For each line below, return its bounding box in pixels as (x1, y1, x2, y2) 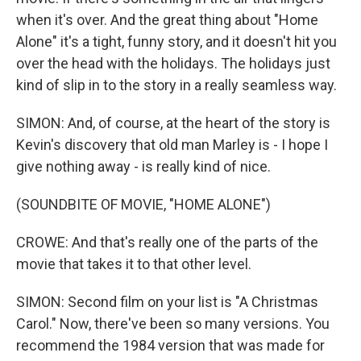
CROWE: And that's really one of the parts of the (16, 234, 318, 251)
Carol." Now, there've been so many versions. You (16, 315, 330, 332)
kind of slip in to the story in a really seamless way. (16, 77, 337, 93)
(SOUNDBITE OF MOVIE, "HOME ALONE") (16, 196, 271, 213)
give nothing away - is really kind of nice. (16, 158, 271, 175)
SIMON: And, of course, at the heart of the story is (16, 114, 330, 131)
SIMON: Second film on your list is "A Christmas (16, 293, 318, 310)
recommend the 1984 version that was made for (16, 337, 325, 354)
